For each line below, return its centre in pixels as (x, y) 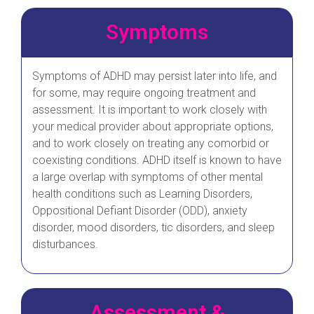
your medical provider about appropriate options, (153, 126)
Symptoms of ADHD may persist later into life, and (155, 76)
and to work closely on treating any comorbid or (151, 143)
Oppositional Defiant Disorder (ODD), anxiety (140, 210)
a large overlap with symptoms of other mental (148, 177)
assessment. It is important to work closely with (150, 109)
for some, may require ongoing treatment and (144, 93)
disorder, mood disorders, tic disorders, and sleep (153, 227)
